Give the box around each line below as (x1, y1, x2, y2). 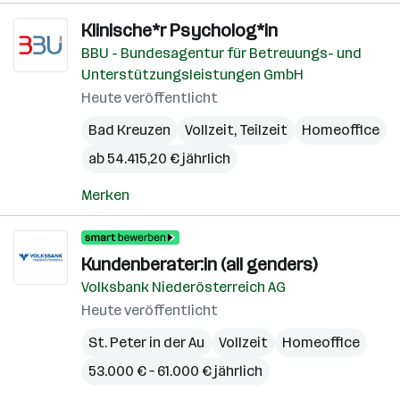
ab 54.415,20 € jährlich (88, 150, 230, 167)
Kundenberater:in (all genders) (81, 254, 317, 275)
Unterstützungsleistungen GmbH (81, 66, 304, 83)
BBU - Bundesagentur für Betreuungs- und (81, 45, 362, 62)
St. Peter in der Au (88, 334, 204, 351)
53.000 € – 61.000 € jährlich (88, 362, 262, 379)
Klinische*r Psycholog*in (81, 20, 278, 41)
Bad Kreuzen (88, 121, 171, 138)
